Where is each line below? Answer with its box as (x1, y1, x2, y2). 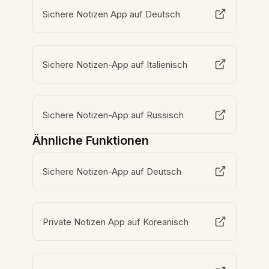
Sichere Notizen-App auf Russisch (43, 109, 185, 121)
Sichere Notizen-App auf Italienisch (43, 58, 189, 70)
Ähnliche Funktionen (32, 133, 150, 148)
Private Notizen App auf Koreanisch (43, 216, 189, 228)
